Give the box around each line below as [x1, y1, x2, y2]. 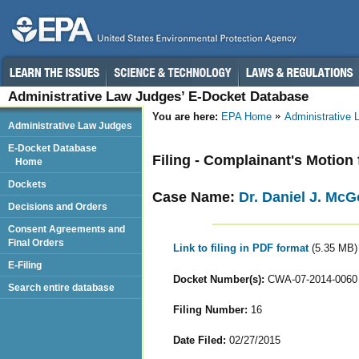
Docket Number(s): [172, 272, 264, 285]
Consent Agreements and [8, 224, 125, 234]
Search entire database [8, 282, 115, 292]
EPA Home [221, 111, 272, 123]
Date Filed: [172, 333, 226, 346]
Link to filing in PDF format [172, 242, 312, 255]
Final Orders [8, 237, 64, 248]
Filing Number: [172, 303, 248, 316]
